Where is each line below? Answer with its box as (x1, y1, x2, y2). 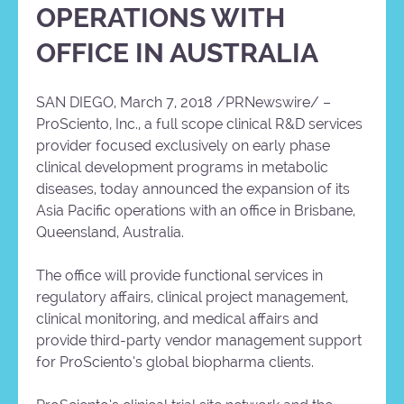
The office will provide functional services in (36, 267, 323, 285)
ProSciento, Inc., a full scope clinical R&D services (36, 115, 363, 133)
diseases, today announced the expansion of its (36, 180, 350, 198)
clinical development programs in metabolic (36, 159, 328, 177)
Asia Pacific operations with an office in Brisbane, (36, 202, 355, 220)
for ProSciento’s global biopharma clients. (36, 353, 314, 372)
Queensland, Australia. (36, 224, 184, 242)
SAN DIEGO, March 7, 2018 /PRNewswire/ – (36, 94, 331, 112)
